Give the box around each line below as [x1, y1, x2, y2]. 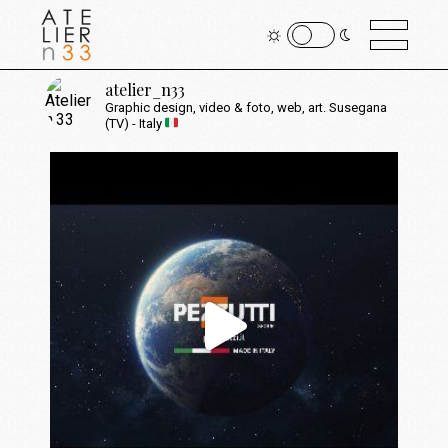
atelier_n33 [105, 79, 186, 100]
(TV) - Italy [105, 116, 166, 131]
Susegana [326, 100, 388, 115]
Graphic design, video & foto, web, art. [105, 100, 327, 115]
